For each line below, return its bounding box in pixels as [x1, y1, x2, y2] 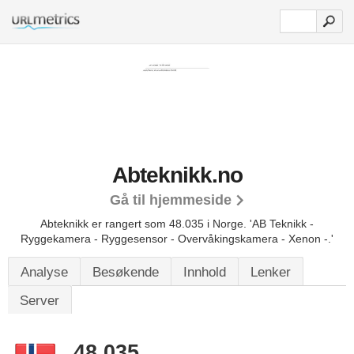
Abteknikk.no [111, 163, 243, 187]
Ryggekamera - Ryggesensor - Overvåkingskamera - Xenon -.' [21, 232, 333, 245]
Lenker [250, 265, 291, 280]
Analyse [21, 265, 68, 280]
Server [20, 293, 59, 308]
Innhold [183, 265, 226, 280]
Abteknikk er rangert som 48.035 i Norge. [40, 217, 250, 230]
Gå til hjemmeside [109, 192, 232, 208]
